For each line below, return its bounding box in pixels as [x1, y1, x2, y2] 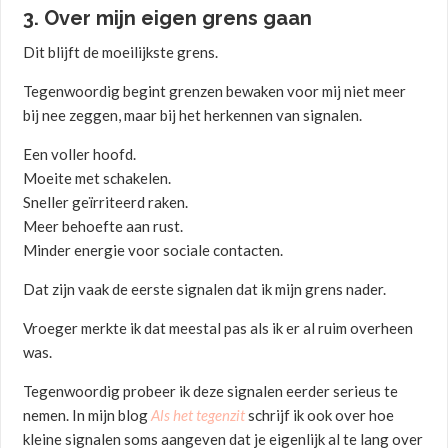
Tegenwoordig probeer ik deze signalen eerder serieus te [23, 382, 399, 401]
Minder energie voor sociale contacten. [23, 241, 284, 260]
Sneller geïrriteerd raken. [23, 193, 189, 212]
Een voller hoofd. [23, 145, 137, 164]
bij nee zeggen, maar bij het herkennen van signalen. [23, 106, 363, 125]
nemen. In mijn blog [23, 406, 152, 425]
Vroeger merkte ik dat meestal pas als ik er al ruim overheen [23, 319, 414, 338]
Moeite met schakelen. [23, 169, 172, 188]
